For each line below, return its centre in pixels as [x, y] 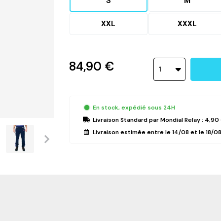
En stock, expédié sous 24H [134, 107]
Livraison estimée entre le [132, 132]
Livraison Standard [120, 120]
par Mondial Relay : [176, 120]
